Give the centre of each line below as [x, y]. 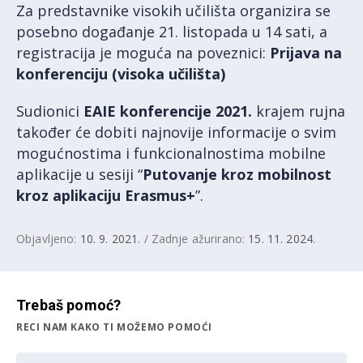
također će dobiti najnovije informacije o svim [176, 132]
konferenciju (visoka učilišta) [121, 73]
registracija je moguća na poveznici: [143, 52]
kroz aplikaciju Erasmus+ [106, 195]
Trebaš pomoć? [69, 305]
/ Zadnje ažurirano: [194, 238]
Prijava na [306, 52]
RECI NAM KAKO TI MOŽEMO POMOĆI [115, 327]
